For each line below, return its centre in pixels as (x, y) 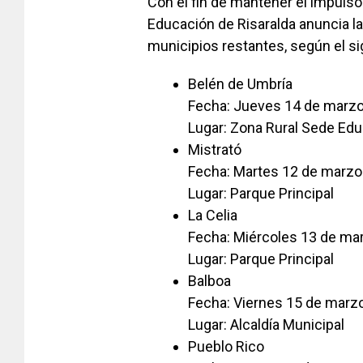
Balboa (209, 281)
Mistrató (215, 149)
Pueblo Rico (226, 346)
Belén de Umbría (240, 84)
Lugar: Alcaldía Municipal (266, 325)
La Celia (213, 215)
